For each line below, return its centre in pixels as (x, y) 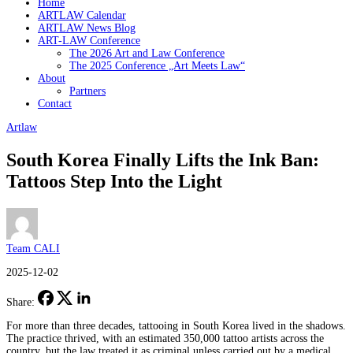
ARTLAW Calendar (82, 15)
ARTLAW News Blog (87, 28)
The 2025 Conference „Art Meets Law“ (157, 66)
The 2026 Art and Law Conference (147, 53)
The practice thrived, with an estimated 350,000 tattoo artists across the (165, 338)
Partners (87, 91)
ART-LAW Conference (89, 41)
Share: (20, 302)
